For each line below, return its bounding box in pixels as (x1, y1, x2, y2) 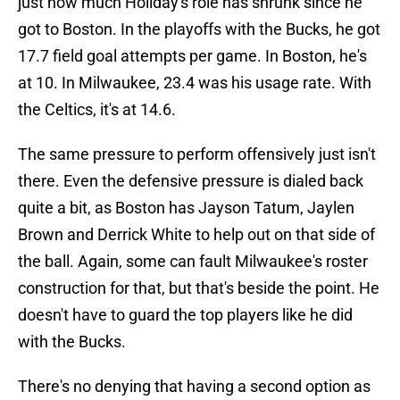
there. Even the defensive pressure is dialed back (18, 171, 363, 191)
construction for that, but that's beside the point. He (18, 279, 379, 298)
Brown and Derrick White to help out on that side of (18, 225, 375, 245)
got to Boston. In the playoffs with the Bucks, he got (18, 20, 380, 39)
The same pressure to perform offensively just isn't (18, 145, 376, 164)
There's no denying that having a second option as (18, 377, 371, 396)
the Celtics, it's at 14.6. (18, 100, 176, 120)
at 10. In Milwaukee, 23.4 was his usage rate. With (18, 73, 371, 93)
